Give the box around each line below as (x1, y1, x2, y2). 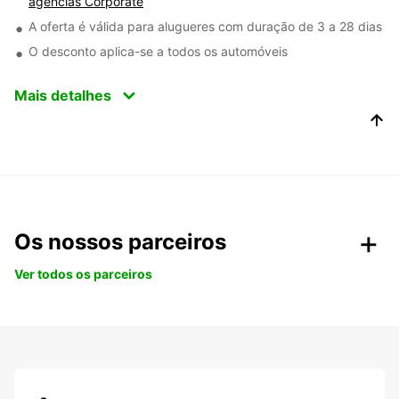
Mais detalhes (14, 86, 111, 104)
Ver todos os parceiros (14, 266, 152, 281)
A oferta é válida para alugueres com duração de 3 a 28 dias (28, 19, 382, 34)
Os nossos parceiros (14, 229, 226, 255)
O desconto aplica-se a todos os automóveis (28, 44, 288, 59)
